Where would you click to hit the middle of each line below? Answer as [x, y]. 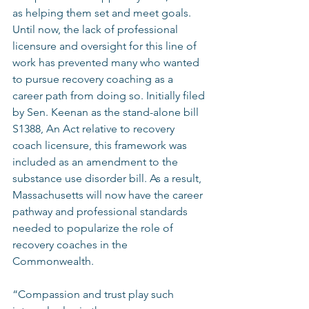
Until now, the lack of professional [97, 29]
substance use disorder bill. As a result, [108, 178]
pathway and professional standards [101, 211]
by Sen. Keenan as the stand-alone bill [107, 112]
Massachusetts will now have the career [109, 195]
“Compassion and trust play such [94, 294]
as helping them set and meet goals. [103, 13]
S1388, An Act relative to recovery [95, 129]
